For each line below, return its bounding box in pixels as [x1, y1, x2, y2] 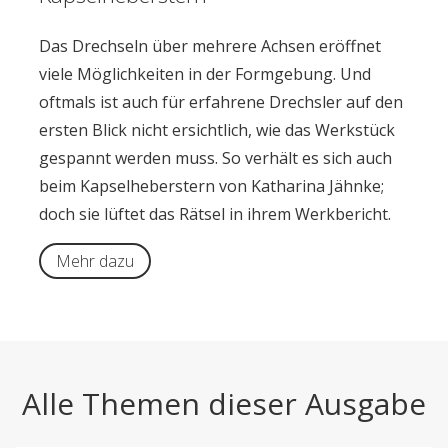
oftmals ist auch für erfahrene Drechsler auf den [38, 91, 403, 114]
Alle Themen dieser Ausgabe [22, 383, 426, 425]
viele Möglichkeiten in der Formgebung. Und [38, 63, 371, 86]
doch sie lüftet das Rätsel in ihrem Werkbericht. [38, 203, 391, 226]
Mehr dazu [55, 250, 134, 273]
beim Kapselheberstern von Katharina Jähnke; [38, 175, 384, 198]
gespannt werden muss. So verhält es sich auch [38, 147, 392, 170]
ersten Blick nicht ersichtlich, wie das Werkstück [38, 119, 395, 142]
